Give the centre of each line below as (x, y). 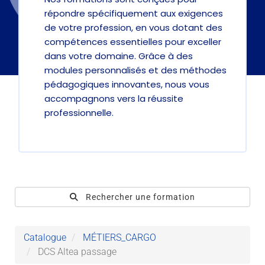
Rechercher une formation (140, 197)
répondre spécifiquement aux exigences (134, 14)
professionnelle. (79, 113)
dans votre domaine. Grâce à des (119, 56)
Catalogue (45, 237)
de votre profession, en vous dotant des (134, 28)
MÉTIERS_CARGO (119, 237)
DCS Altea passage (76, 251)
